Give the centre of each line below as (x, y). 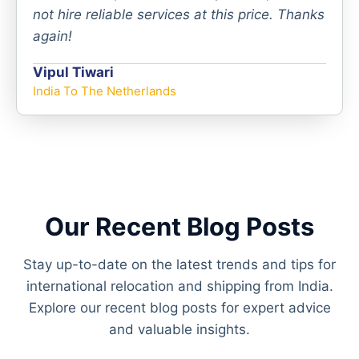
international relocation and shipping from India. (179, 286)
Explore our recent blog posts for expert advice (179, 307)
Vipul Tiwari (73, 72)
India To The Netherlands (105, 91)
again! (52, 36)
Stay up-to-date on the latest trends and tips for (179, 264)
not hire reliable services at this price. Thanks (179, 14)
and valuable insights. (179, 329)
